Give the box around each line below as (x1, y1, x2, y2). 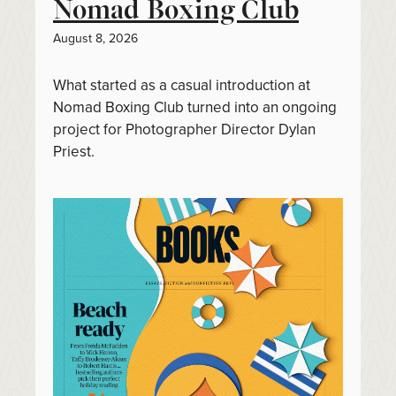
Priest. (53, 141, 95, 161)
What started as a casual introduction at (53, 75, 310, 95)
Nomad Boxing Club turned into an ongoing (53, 97, 337, 117)
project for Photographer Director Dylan (53, 119, 316, 139)
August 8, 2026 (53, 30, 138, 46)
